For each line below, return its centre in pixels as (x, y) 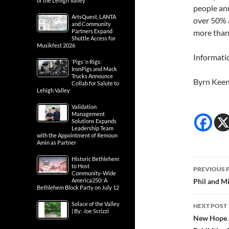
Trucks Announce (92, 76)
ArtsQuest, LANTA (94, 17)
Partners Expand (92, 31)
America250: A (89, 180)
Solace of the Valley (96, 204)
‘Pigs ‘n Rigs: (87, 62)
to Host (81, 166)
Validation (84, 107)
